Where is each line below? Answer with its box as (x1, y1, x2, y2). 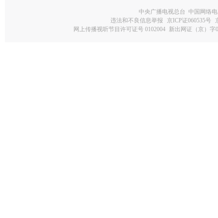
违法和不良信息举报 (110, 17, 163, 24)
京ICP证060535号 (166, 17, 211, 24)
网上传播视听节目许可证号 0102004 (73, 26, 165, 33)
